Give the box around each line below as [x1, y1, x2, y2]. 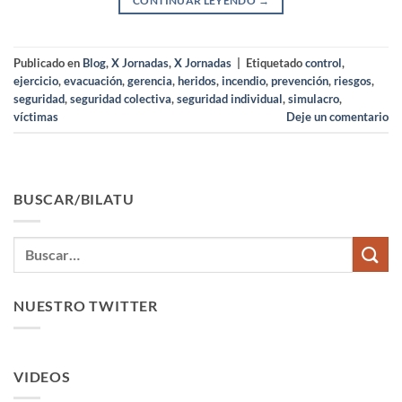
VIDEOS [13, 367, 71, 385]
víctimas [13, 109, 58, 124]
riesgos [334, 73, 371, 88]
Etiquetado [246, 55, 305, 70]
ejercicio [13, 73, 58, 88]
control [305, 55, 342, 70]
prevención [271, 73, 328, 88]
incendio [222, 73, 266, 88]
